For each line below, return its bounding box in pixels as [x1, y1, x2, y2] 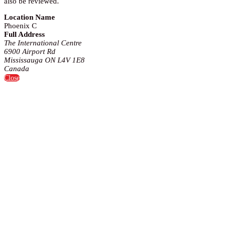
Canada [4, 64, 29, 73]
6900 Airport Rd [4, 47, 55, 55]
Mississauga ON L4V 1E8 [4, 55, 85, 64]
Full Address [4, 30, 45, 38]
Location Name [4, 13, 55, 21]
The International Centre [4, 38, 82, 47]
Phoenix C [4, 21, 37, 30]
